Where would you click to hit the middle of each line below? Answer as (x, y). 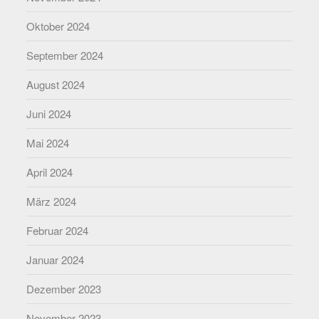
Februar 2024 (58, 230)
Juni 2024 (49, 113)
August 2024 (56, 84)
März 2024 (52, 201)
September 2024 (65, 55)
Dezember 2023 (64, 288)
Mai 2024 (48, 142)
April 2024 (50, 172)
